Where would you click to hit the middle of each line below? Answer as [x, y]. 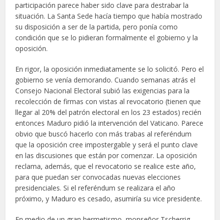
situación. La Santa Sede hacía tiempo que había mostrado [109, 16]
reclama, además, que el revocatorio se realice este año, [106, 166]
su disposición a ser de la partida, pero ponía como [97, 27]
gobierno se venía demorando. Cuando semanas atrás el [106, 80]
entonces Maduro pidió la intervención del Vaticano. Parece [110, 123]
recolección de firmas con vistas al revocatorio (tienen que [108, 101]
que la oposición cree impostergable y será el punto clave [107, 144]
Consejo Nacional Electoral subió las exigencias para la [103, 90]
